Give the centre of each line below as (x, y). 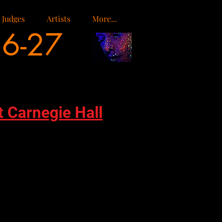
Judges (13, 19)
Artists (58, 19)
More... (105, 19)
